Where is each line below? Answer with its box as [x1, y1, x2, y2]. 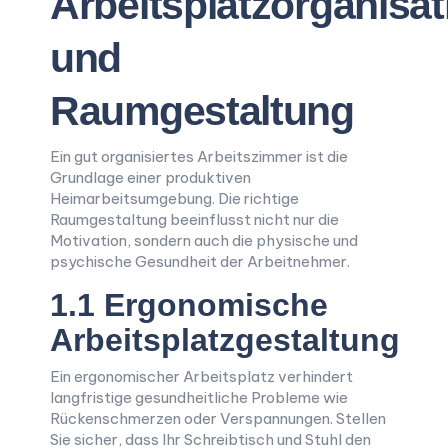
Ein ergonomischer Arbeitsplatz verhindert [50, 367, 353, 386]
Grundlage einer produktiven [50, 168, 251, 187]
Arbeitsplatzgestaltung [50, 322, 400, 358]
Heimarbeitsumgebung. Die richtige [50, 189, 299, 208]
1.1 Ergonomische [50, 287, 328, 323]
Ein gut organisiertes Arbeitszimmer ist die [50, 147, 348, 166]
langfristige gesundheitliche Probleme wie [50, 388, 348, 407]
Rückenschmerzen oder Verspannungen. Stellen [50, 409, 386, 428]
